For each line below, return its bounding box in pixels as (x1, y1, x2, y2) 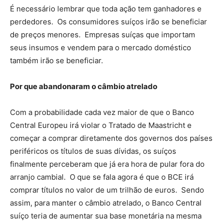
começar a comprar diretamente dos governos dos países (10, 133, 213, 143)
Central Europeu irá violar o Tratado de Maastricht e (10, 120, 192, 130)
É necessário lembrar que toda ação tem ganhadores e (10, 4, 202, 13)
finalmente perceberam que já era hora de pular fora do (10, 159, 205, 169)
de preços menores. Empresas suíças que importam (10, 30, 195, 39)
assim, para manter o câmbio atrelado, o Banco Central (10, 198, 202, 208)
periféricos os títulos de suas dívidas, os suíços (10, 146, 176, 156)
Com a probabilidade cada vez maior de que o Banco (10, 108, 194, 117)
